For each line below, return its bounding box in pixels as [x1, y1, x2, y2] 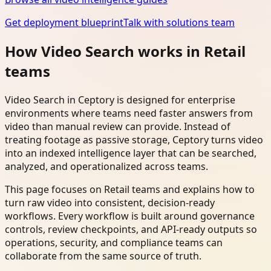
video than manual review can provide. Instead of [5, 120, 230, 134]
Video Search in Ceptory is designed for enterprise [5, 93, 235, 107]
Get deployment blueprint [5, 16, 123, 30]
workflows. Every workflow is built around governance [5, 209, 255, 223]
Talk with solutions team [123, 16, 235, 30]
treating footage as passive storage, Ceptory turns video [5, 133, 263, 147]
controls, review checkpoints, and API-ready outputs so [5, 223, 257, 237]
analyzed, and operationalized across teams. [5, 160, 208, 174]
